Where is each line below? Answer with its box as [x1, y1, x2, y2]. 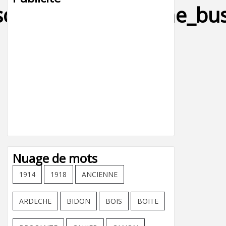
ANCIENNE [82, 169, 118, 179]
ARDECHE [19, 196, 51, 206]
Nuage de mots [13, 150, 97, 166]
